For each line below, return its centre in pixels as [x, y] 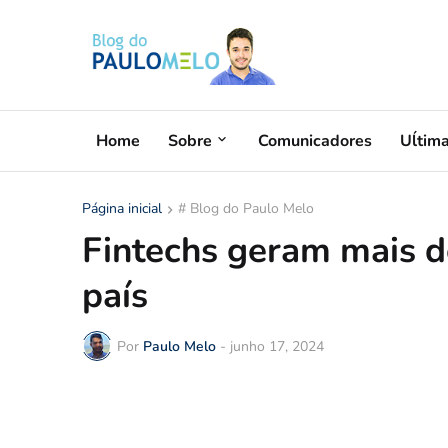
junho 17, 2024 [277, 346]
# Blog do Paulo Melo [246, 208]
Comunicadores [315, 140]
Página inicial [122, 208]
